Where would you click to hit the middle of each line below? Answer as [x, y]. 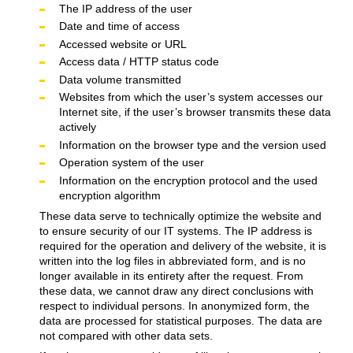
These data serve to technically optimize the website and [180, 216]
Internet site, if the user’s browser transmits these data [195, 112]
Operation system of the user [131, 163]
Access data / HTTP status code [139, 62]
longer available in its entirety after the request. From [171, 275]
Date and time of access [119, 26]
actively [77, 127]
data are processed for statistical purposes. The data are [180, 320]
